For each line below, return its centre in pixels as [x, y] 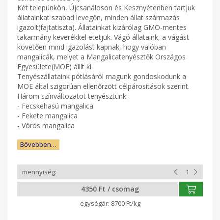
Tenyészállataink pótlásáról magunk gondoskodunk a [102, 76]
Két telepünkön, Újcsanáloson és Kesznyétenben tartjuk [106, 8]
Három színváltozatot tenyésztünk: [72, 96]
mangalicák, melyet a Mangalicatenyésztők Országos [101, 57]
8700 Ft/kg [125, 203]
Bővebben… [38, 144]
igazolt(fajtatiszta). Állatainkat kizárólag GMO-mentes [102, 27]
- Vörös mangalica [46, 125]
